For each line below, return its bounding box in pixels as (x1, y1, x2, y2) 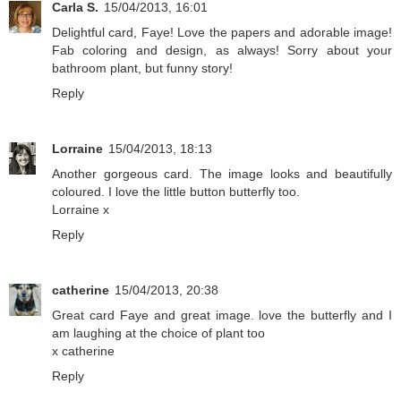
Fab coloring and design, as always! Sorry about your (52, 43, 392, 58)
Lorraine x (52, 202, 109, 218)
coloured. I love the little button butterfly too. (52, 184, 300, 200)
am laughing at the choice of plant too (52, 326, 265, 341)
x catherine (52, 344, 115, 359)
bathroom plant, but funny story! (52, 61, 233, 76)
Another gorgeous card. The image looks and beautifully (52, 166, 392, 182)
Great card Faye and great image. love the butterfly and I (52, 308, 392, 323)
